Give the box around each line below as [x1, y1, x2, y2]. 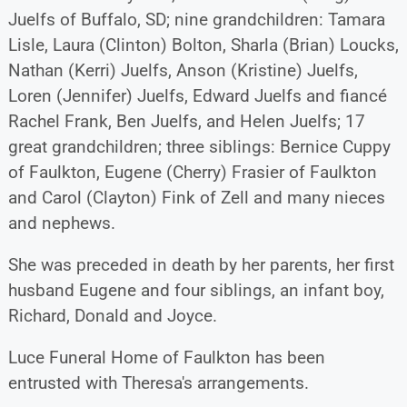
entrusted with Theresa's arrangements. [7, 372, 309, 393]
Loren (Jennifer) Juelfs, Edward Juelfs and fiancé [7, 84, 387, 106]
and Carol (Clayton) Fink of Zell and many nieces [7, 186, 385, 208]
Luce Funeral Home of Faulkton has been [7, 346, 325, 368]
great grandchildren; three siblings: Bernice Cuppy [7, 135, 391, 157]
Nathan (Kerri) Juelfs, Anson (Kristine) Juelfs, [7, 59, 358, 81]
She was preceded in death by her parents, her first [7, 253, 394, 275]
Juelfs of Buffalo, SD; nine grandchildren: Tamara [7, 8, 385, 30]
